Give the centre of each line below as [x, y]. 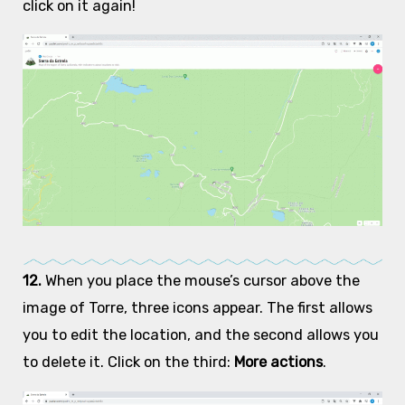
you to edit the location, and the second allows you [200, 335]
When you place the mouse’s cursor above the [202, 281]
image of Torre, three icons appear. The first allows [197, 308]
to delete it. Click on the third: [128, 363]
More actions [278, 363]
